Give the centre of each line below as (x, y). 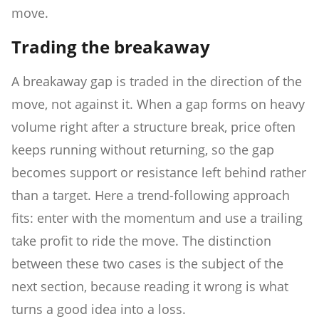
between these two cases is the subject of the (147, 263)
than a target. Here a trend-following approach (151, 195)
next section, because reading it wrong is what (150, 286)
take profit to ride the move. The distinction (141, 240)
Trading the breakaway (111, 46)
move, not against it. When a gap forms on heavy (158, 104)
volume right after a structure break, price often (153, 126)
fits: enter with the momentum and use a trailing (157, 218)
